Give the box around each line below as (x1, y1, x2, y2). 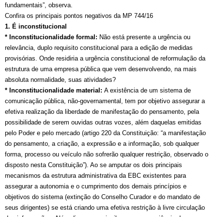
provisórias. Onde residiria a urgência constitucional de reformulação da (5, 55, 205, 62)
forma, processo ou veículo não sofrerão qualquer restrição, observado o (5, 151, 208, 158)
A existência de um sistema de (102, 87, 191, 94)
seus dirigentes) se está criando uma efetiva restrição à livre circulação (5, 204, 205, 212)
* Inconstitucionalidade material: (5, 87, 102, 94)
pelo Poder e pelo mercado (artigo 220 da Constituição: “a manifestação (5, 129, 206, 137)
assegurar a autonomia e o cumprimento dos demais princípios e (5, 183, 186, 190)
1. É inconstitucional (5, 23, 67, 31)
